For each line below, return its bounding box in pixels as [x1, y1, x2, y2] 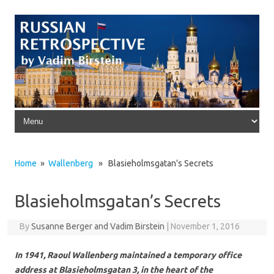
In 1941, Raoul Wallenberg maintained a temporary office [15, 250, 242, 260]
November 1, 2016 [170, 221, 240, 231]
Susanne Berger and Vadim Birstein [31, 221, 165, 231]
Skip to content [15, 106, 72, 117]
